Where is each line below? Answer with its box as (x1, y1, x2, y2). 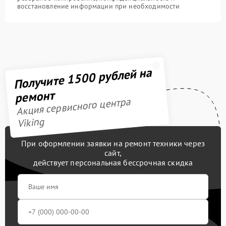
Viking (16, 115, 45, 131)
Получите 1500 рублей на (13, 64, 152, 92)
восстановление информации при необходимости (17, 2, 180, 11)
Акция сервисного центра (15, 95, 131, 119)
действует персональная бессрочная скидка (33, 157, 193, 167)
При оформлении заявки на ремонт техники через (21, 138, 205, 148)
